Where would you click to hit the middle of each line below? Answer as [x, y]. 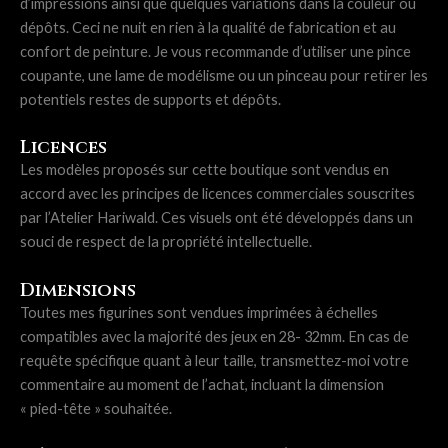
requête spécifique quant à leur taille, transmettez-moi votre [214, 360]
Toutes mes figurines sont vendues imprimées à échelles [199, 312]
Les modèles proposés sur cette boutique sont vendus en [204, 170]
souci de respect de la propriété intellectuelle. [166, 242]
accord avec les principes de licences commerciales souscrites [217, 194]
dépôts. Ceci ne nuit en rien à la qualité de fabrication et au [208, 27]
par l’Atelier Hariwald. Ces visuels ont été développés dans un [216, 218]
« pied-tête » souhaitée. [96, 408]
